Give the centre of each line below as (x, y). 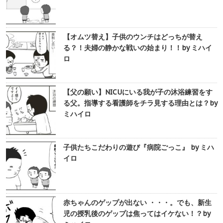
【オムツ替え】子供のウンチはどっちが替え (133, 37)
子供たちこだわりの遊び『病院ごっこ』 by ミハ (139, 148)
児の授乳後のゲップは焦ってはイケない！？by (137, 214)
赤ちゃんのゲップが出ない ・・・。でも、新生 (137, 203)
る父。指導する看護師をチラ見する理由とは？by (140, 103)
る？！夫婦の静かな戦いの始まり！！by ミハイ (138, 48)
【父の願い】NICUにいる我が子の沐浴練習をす (138, 92)
